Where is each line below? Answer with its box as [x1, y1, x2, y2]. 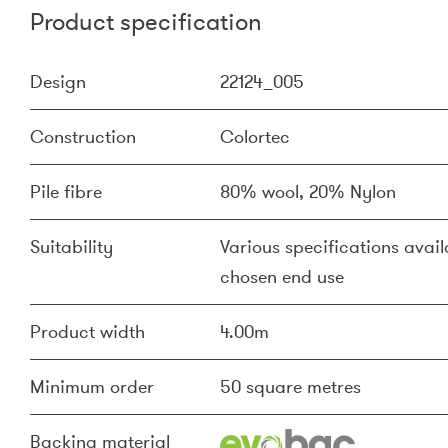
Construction [30, 125, 136, 149]
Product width [30, 320, 145, 344]
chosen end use [220, 265, 344, 289]
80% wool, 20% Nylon [220, 180, 396, 204]
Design [30, 70, 86, 94]
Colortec [220, 125, 290, 149]
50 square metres [220, 375, 361, 399]
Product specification [30, 6, 262, 38]
